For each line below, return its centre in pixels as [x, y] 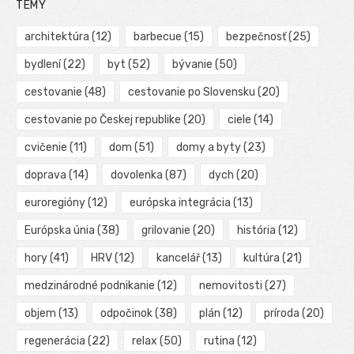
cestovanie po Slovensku [191, 92]
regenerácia [55, 341]
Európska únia [60, 231]
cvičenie [46, 148]
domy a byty [208, 148]
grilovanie [166, 231]
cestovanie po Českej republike [103, 120]
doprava [45, 175]
